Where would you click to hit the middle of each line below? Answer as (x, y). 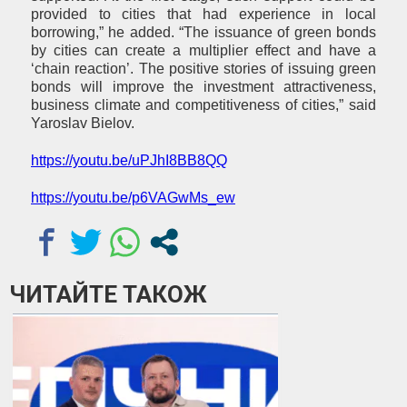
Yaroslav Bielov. (83, 124)
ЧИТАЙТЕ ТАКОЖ (108, 295)
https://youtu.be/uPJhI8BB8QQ (129, 161)
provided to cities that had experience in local (203, 15)
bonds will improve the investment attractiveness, (203, 87)
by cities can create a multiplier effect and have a (203, 51)
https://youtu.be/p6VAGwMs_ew (133, 198)
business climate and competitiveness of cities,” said (203, 105)
